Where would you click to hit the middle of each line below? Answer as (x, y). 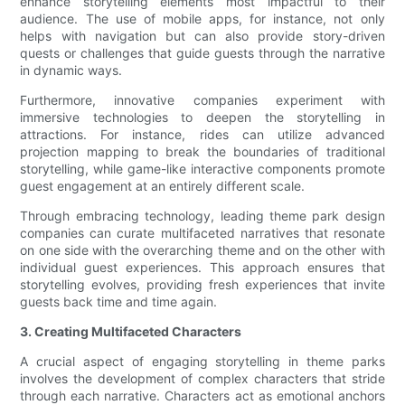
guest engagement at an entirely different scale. (163, 186)
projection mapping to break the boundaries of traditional (202, 152)
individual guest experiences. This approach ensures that (202, 268)
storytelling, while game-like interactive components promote (202, 169)
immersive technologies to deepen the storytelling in (202, 118)
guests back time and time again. (119, 302)
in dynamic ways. (71, 71)
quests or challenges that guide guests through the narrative (202, 53)
